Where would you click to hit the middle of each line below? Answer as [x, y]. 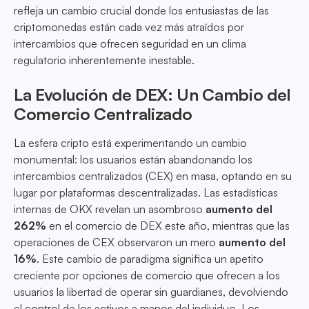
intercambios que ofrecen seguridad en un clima [130, 44]
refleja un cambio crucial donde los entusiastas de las [141, 11]
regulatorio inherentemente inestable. [104, 60]
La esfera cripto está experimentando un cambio [130, 143]
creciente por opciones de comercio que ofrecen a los [147, 276]
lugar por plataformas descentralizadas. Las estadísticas [146, 193]
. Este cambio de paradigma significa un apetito [150, 259]
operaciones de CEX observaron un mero [116, 242]
